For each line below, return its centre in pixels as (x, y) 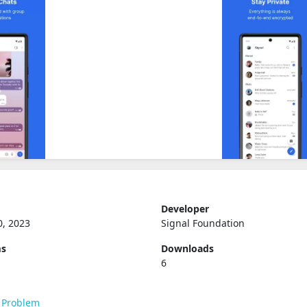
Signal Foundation (202, 223)
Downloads (187, 248)
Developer (185, 209)
